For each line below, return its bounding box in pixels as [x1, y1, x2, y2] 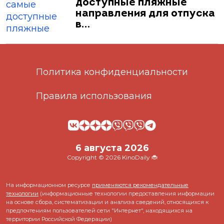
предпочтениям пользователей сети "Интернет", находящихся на [6, 207, 192, 214]
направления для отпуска [75, 7, 215, 19]
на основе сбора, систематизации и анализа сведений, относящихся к [6, 198, 208, 205]
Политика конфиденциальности [36, 66, 188, 77]
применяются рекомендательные [92, 181, 188, 188]
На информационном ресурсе [6, 181, 92, 188]
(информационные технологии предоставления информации [38, 190, 214, 197]
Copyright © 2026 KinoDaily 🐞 [66, 153, 157, 161]
